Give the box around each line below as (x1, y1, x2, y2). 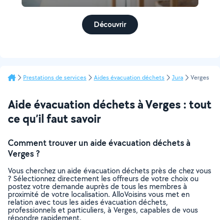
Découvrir (94, 19, 126, 29)
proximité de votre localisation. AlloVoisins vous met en (8, 189, 190, 199)
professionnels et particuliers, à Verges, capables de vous (8, 205, 198, 215)
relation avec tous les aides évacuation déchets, (8, 197, 168, 207)
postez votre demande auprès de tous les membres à (8, 181, 187, 192)
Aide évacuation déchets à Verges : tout (8, 96, 212, 112)
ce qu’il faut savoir (8, 110, 101, 126)
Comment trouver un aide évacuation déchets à (8, 137, 191, 148)
